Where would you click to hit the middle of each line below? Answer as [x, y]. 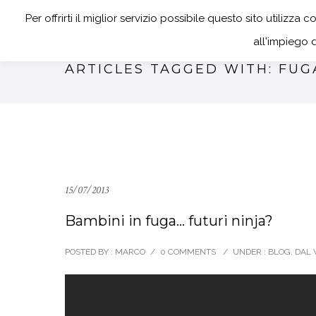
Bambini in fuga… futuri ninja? [169, 221]
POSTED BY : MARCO [105, 252]
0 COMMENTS [188, 252]
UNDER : [249, 252]
